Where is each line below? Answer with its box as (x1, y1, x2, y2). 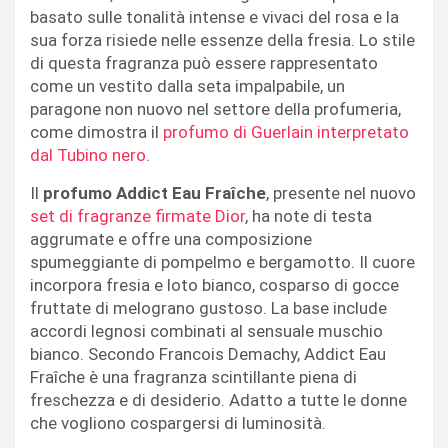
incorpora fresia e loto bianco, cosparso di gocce (30, 274, 399, 295)
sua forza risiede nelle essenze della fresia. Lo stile (30, 29, 415, 50)
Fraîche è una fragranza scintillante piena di (30, 366, 357, 387)
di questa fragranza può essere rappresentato (30, 52, 378, 73)
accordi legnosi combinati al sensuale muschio (30, 320, 383, 341)
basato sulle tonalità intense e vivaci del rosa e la (30, 6, 399, 27)
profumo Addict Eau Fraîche (43, 182, 266, 203)
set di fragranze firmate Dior (30, 205, 245, 226)
